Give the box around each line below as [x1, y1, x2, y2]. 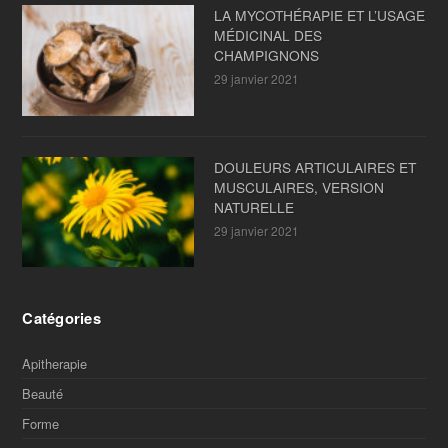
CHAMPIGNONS [213, 45, 319, 66]
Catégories [22, 306, 101, 329]
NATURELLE [213, 196, 294, 217]
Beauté [22, 383, 64, 403]
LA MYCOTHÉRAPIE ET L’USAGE [213, 5, 425, 26]
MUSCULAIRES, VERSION [213, 176, 384, 197]
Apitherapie [22, 353, 88, 373]
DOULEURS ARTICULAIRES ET [213, 156, 416, 177]
